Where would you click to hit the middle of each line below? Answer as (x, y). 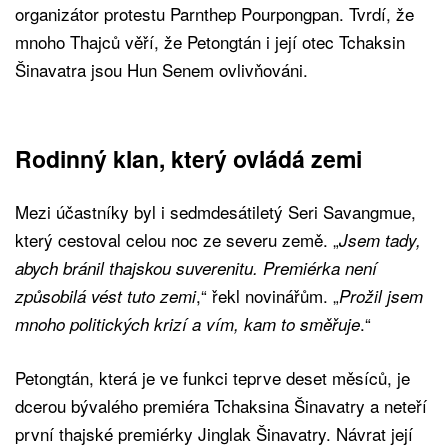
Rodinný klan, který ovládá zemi (188, 158)
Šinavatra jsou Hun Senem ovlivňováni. (161, 69)
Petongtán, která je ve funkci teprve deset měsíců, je (212, 377)
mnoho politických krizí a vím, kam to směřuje (187, 323)
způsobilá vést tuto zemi (105, 295)
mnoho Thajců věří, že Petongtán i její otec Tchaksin (210, 41)
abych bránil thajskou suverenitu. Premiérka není (196, 267)
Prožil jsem (381, 295)
